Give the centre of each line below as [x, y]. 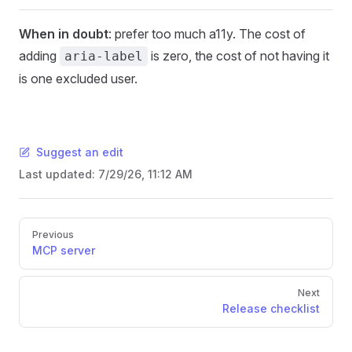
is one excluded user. [78, 79]
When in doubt [64, 34]
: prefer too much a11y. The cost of [207, 34]
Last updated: [59, 174]
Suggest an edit [80, 152]
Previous [53, 235]
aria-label [104, 56]
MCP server [64, 250]
